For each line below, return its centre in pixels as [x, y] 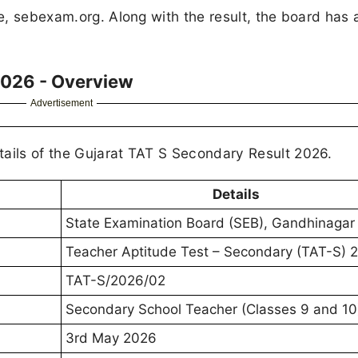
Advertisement [61, 103]
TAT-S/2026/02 [115, 281]
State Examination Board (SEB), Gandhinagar [210, 223]
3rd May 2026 [111, 338]
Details [236, 195]
